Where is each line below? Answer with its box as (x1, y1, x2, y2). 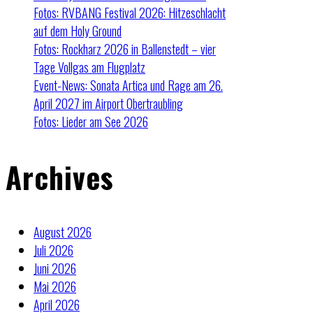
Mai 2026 (34, 277, 76, 296)
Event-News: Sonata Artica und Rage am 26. (34, 76, 223, 95)
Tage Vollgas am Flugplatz (34, 58, 145, 77)
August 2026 (34, 222, 92, 241)
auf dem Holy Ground (34, 22, 122, 41)
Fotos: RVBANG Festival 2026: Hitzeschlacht (34, 3, 226, 22)
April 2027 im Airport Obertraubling (34, 94, 183, 113)
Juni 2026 (34, 259, 76, 277)
